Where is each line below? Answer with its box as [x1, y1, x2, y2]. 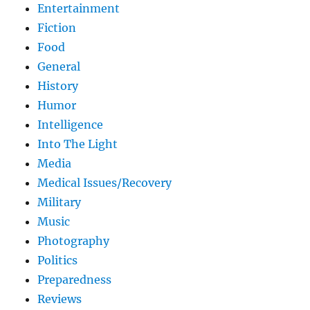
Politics [37, 253, 78, 268]
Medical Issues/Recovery [37, 176, 172, 190]
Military [37, 195, 82, 210]
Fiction [37, 21, 77, 35]
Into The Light [37, 137, 118, 152]
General [37, 60, 81, 74]
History [37, 79, 79, 93]
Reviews [37, 292, 82, 307]
